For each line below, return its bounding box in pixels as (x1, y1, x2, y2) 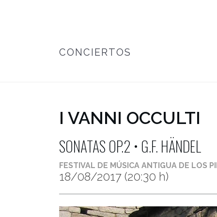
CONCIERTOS (59, 46, 131, 58)
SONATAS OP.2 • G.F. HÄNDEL (59, 135, 201, 157)
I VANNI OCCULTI (59, 108, 201, 128)
